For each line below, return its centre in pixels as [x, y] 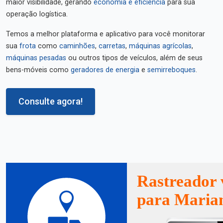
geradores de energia [105, 70]
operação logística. [37, 14]
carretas [112, 46]
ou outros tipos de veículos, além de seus [134, 58]
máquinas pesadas [36, 58]
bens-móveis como [38, 70]
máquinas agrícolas [160, 46]
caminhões [77, 46]
